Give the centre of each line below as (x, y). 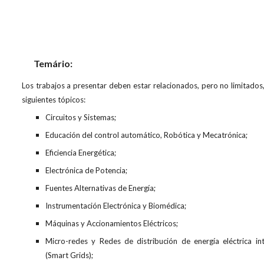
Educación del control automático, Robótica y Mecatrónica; (146, 135)
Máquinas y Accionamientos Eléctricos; (111, 223)
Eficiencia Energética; (80, 153)
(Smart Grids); (69, 255)
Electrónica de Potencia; (86, 170)
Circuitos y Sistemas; (80, 117)
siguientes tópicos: (53, 100)
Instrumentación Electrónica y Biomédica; (115, 206)
